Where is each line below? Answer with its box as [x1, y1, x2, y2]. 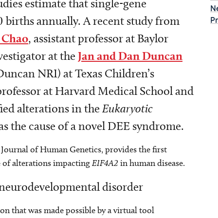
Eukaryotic [102, 101, 153, 115]
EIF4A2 [92, 158, 118, 168]
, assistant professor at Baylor [28, 31, 168, 45]
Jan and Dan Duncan [78, 49, 182, 63]
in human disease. [118, 158, 185, 168]
